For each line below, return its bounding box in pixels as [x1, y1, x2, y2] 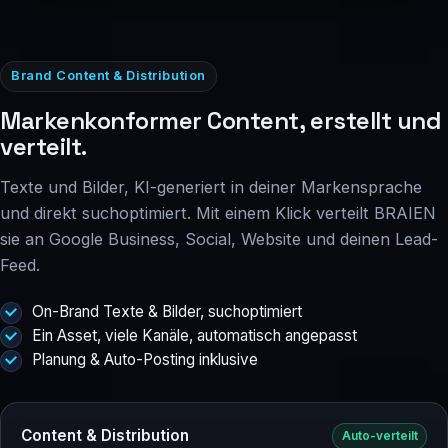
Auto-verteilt [341, 429, 418, 444]
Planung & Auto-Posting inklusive [32, 349, 258, 369]
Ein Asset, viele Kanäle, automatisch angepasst [32, 325, 357, 345]
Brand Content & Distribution [11, 68, 206, 84]
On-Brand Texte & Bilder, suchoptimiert [32, 301, 302, 321]
